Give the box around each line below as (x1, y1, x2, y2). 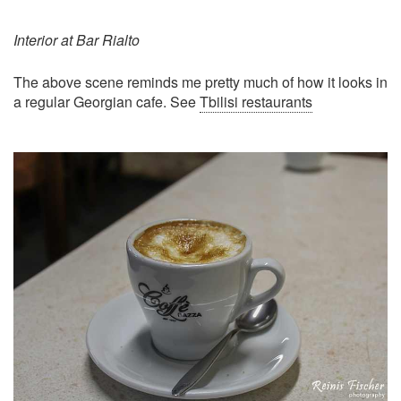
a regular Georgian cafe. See (13, 91, 200, 113)
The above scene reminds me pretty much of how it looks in (13, 72, 388, 93)
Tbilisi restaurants (200, 91, 312, 113)
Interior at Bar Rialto (13, 30, 140, 51)
